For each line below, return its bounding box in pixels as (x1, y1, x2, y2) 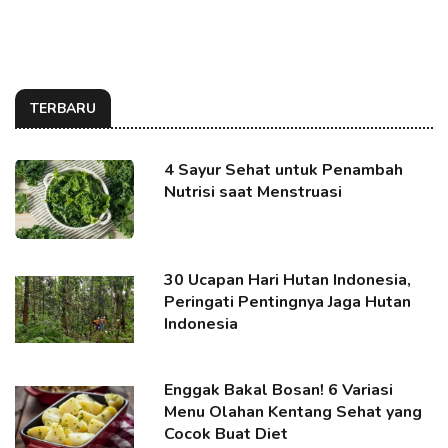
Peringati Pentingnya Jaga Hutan (164, 291, 412, 314)
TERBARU (30, 99, 96, 119)
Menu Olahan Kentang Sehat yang (164, 401, 423, 424)
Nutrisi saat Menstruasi (164, 181, 343, 204)
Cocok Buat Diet (164, 423, 289, 446)
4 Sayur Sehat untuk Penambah (164, 159, 404, 182)
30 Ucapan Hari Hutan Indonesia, (164, 269, 412, 292)
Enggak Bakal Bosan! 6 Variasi (164, 379, 394, 402)
